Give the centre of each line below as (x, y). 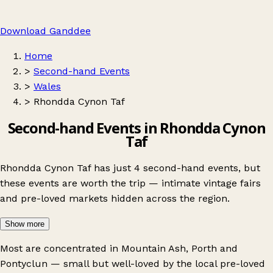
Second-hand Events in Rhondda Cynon (136, 127)
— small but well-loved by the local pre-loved (156, 263)
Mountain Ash (154, 248)
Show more (25, 224)
